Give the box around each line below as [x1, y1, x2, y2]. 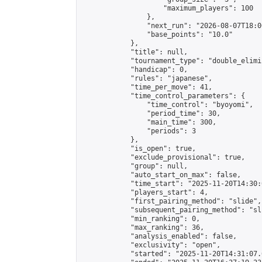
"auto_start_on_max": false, [81, 171, 241, 179]
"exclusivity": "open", [81, 241, 220, 249]
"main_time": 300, [81, 118, 216, 126]
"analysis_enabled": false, [81, 232, 237, 240]
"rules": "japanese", [81, 74, 212, 82]
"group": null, [81, 162, 188, 170]
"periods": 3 [81, 127, 196, 135]
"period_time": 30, [81, 109, 220, 118]
